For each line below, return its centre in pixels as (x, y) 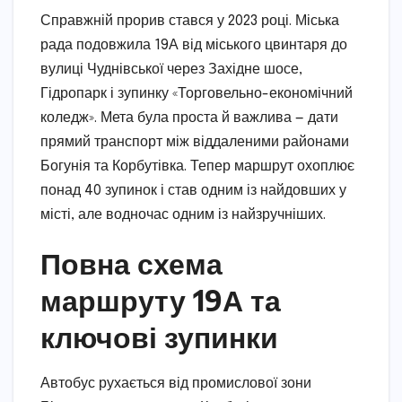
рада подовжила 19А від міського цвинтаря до (194, 46)
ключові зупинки (159, 337)
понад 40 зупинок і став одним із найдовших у (193, 191)
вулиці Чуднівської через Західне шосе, (171, 70)
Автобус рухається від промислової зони (176, 384)
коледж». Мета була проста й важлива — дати (189, 118)
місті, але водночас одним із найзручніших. (183, 215)
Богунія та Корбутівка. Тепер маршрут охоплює (197, 167)
